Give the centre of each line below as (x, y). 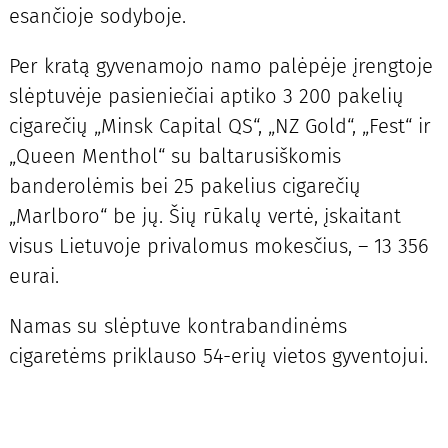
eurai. (33, 276)
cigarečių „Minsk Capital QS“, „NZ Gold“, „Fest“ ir (219, 126)
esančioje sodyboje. (97, 16)
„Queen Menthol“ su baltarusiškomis (174, 156)
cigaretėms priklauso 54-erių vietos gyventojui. (218, 356)
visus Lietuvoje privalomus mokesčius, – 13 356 (218, 246)
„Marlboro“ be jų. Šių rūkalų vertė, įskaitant (204, 216)
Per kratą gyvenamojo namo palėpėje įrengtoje (220, 66)
